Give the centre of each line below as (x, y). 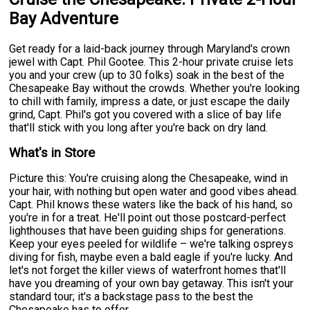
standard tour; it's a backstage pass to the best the (131, 296)
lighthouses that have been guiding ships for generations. (148, 230)
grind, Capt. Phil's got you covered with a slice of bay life (146, 114)
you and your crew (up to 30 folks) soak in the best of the (147, 75)
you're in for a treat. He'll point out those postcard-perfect (148, 217)
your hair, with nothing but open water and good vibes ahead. (154, 191)
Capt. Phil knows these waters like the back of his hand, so (151, 204)
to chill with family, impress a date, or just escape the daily (150, 101)
